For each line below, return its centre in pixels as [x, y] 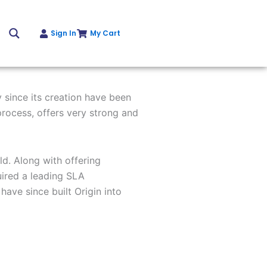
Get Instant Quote [212, 33]
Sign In [63, 33]
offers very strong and [88, 113]
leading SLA [58, 176]
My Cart [105, 33]
